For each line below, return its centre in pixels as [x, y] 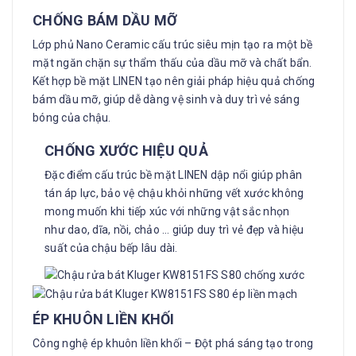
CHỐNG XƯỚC [93, 150]
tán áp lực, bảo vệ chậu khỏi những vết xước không [174, 193]
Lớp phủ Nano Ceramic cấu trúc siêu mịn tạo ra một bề [172, 44]
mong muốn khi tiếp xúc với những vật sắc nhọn [167, 211]
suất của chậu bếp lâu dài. [111, 248]
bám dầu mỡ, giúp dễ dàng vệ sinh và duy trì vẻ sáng [166, 99]
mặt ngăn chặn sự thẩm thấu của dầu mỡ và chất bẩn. [172, 62]
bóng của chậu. [72, 117]
